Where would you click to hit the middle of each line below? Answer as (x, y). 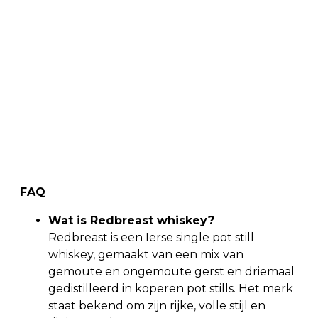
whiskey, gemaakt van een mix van (146, 254)
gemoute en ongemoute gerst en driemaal (171, 271)
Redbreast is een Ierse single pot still (151, 237)
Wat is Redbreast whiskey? (131, 220)
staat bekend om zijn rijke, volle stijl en (157, 305)
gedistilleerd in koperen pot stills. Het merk (171, 288)
